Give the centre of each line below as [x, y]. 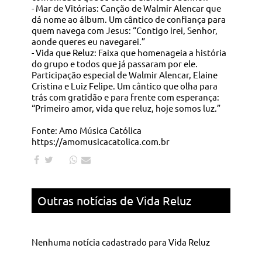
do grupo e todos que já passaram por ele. [114, 63]
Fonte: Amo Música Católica [86, 130]
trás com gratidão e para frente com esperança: [125, 96]
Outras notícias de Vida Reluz [114, 200]
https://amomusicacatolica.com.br [100, 141]
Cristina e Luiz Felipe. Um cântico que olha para [124, 85]
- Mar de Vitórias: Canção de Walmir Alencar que [126, 8]
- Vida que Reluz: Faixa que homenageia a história [129, 52]
